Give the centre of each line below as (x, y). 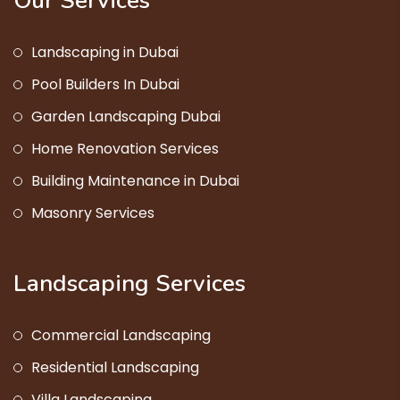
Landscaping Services (129, 284)
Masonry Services (93, 213)
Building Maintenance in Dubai (135, 181)
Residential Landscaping (115, 368)
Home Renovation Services (125, 149)
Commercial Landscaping (121, 336)
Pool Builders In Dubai (105, 85)
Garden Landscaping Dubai (126, 117)
